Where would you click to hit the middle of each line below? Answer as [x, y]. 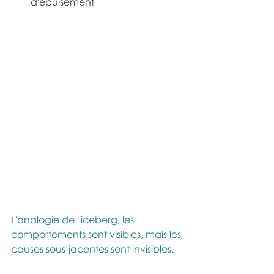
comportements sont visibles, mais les [97, 234]
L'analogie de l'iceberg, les [74, 220]
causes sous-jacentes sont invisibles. [92, 249]
